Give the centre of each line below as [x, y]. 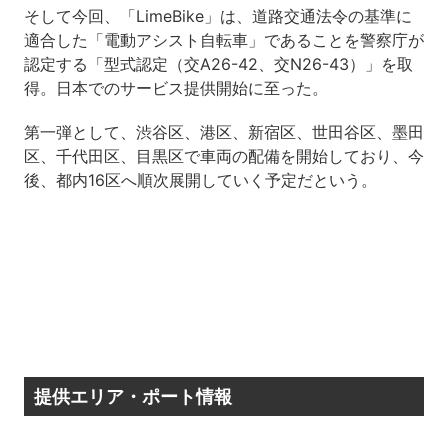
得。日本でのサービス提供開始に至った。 [175, 88]
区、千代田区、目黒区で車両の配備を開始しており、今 [223, 156]
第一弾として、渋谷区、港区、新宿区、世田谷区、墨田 [223, 132]
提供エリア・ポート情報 [132, 397]
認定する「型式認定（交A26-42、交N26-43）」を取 [218, 64]
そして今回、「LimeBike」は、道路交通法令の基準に [217, 16]
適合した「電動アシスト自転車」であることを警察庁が [223, 40]
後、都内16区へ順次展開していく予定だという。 [200, 180]
